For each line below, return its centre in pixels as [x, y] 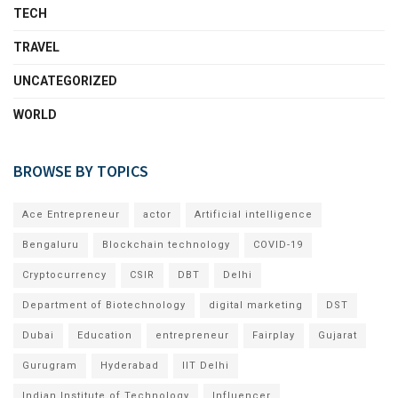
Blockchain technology [166, 245]
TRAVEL [36, 47]
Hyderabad [130, 366]
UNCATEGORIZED [65, 81]
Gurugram [50, 366]
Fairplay [274, 335]
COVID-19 [278, 245]
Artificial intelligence [254, 215]
